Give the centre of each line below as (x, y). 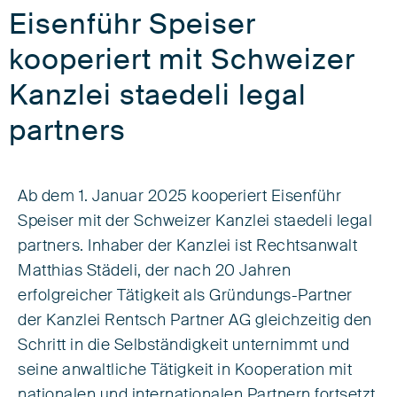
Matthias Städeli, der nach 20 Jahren (154, 271)
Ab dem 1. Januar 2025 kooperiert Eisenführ (179, 197)
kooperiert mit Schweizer (182, 60)
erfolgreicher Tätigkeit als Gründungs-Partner (185, 296)
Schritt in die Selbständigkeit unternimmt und (184, 346)
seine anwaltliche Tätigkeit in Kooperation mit (185, 370)
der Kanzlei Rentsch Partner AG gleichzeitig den (195, 321)
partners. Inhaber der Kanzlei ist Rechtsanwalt (187, 246)
